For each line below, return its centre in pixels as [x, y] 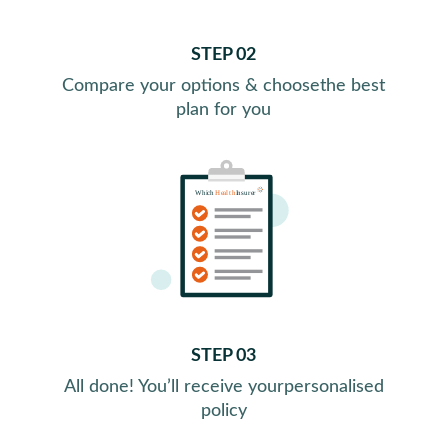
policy [223, 411]
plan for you [224, 109]
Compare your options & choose [191, 85]
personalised [333, 387]
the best [353, 85]
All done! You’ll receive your [173, 387]
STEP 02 [224, 54]
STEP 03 [224, 356]
